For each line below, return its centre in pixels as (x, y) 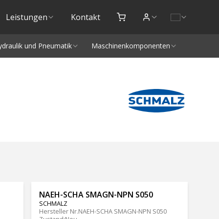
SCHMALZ (53, 204)
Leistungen (26, 17)
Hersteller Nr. (58, 211)
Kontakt (86, 17)
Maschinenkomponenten (131, 46)
